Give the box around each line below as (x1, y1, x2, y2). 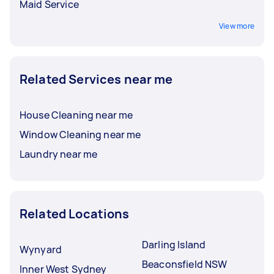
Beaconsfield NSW (142, 257, 228, 271)
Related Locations (20, 205, 130, 222)
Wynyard (20, 242, 62, 256)
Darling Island (142, 237, 206, 251)
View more (218, 20, 254, 31)
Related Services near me (20, 70, 173, 87)
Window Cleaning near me (20, 127, 141, 141)
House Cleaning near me (20, 108, 133, 122)
